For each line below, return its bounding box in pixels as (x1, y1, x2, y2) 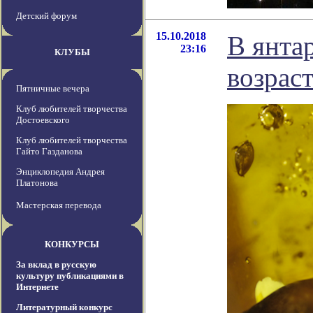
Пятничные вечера (16, 83, 89, 94)
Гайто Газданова (16, 146, 82, 157)
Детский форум (16, 10, 77, 22)
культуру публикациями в (16, 270, 124, 282)
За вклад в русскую (16, 259, 96, 270)
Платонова (16, 177, 58, 189)
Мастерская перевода (16, 200, 101, 211)
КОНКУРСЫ (45, 239, 99, 250)
